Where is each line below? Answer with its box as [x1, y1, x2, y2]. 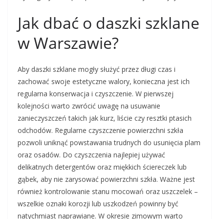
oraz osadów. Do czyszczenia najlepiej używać [18, 150, 165, 160]
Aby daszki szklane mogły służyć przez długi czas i [18, 65, 175, 74]
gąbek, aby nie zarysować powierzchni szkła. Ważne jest [18, 175, 195, 184]
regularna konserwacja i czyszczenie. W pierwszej [18, 89, 174, 99]
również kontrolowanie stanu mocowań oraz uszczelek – [18, 187, 198, 197]
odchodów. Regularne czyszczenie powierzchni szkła [18, 126, 183, 135]
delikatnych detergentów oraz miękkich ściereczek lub [18, 162, 187, 172]
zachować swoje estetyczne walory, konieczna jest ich [18, 77, 190, 87]
